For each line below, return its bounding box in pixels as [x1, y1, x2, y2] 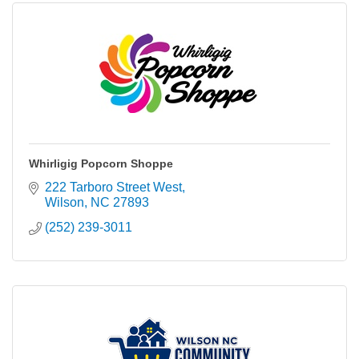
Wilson [45, 195, 84, 209]
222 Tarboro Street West [45, 179, 182, 194]
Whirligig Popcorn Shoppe [29, 156, 173, 170]
